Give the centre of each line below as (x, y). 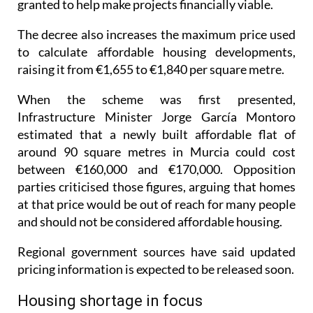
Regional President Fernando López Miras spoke (156, 300)
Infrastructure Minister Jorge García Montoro (156, 91)
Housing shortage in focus (110, 275)
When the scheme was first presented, (156, 74)
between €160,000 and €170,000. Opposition (156, 144)
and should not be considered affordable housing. (150, 196)
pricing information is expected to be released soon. (156, 243)
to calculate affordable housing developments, (156, 26)
